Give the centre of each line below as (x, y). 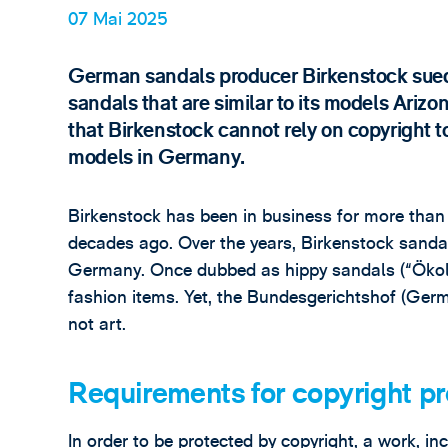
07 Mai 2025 (118, 20)
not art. (97, 324)
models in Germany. (156, 157)
